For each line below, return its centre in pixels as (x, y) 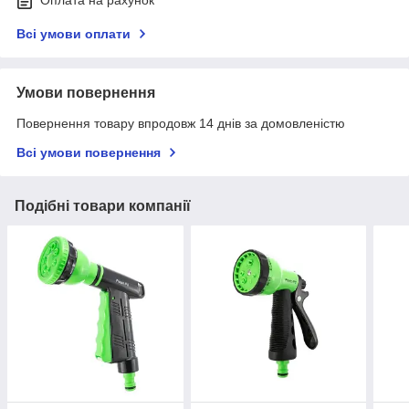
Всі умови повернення (89, 153)
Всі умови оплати (73, 34)
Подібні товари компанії (103, 206)
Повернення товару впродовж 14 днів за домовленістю (181, 124)
